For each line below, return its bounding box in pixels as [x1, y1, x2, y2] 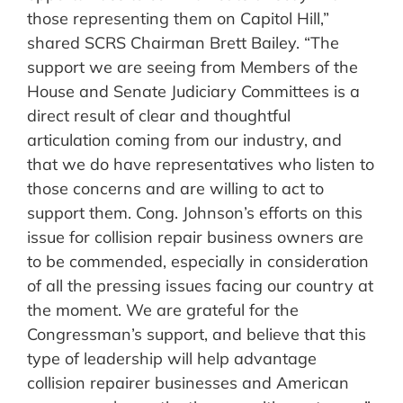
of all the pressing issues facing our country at [27, 275, 373, 297]
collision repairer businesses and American [27, 372, 349, 394]
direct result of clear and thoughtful [27, 105, 291, 127]
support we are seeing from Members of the [27, 57, 358, 78]
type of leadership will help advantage [27, 348, 317, 370]
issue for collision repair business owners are [27, 227, 363, 248]
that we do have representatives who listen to [27, 154, 374, 175]
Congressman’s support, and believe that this [27, 324, 366, 345]
